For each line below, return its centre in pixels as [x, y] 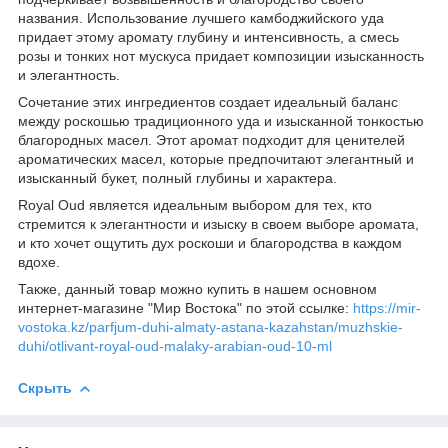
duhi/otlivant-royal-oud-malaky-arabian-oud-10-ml [175, 345]
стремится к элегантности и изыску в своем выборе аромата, [218, 223]
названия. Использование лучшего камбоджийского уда [201, 17]
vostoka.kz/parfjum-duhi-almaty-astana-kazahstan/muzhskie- [210, 326]
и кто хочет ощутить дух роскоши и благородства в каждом [210, 242]
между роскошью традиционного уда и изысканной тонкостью [221, 120]
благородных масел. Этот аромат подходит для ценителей [211, 139]
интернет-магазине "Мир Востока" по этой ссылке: [185, 307]
